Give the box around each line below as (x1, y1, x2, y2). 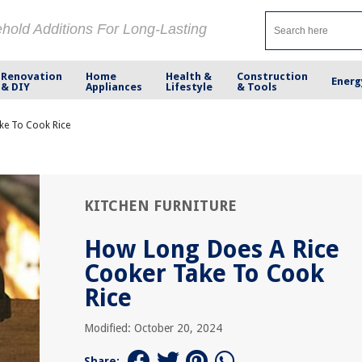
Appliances (86, 80, 143, 93)
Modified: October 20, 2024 (84, 322, 222, 335)
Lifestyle (166, 80, 213, 93)
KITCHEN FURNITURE (84, 197, 237, 214)
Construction (236, 69, 308, 82)
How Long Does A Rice (84, 235, 339, 263)
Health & (166, 69, 213, 82)
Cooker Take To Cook (84, 259, 324, 288)
